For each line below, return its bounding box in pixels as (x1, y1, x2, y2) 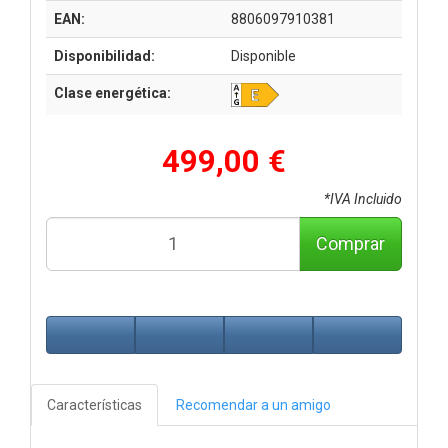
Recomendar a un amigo (176, 396, 331, 413)
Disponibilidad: (54, 47, 155, 64)
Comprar (316, 232, 385, 254)
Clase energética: (54, 84, 171, 101)
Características (47, 396, 142, 413)
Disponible (231, 47, 296, 64)
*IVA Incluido (324, 190, 402, 207)
